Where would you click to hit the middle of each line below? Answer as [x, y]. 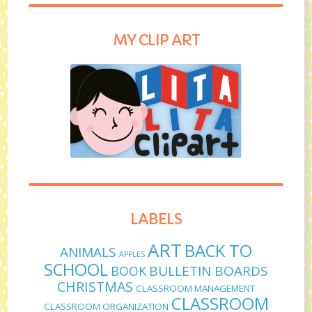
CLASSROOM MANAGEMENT [195, 288]
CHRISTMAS [95, 286]
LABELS [156, 219]
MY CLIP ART [156, 40]
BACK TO [218, 250]
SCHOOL [76, 269]
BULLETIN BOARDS [209, 271]
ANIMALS [88, 252]
